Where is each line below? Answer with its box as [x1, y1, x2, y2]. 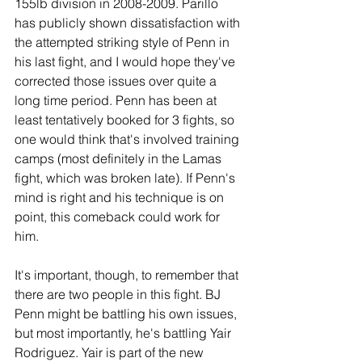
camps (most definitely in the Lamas [15, 150, 225, 167]
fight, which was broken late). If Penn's [15, 170, 238, 187]
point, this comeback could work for [15, 208, 223, 225]
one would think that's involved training [15, 131, 242, 148]
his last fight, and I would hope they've [15, 53, 238, 70]
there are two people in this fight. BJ [15, 286, 224, 303]
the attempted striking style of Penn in [15, 34, 233, 51]
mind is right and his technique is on [15, 189, 227, 206]
